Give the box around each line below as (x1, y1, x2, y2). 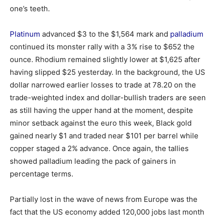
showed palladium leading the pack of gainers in (10, 156, 176, 166)
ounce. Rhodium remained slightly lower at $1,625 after (10, 55, 200, 64)
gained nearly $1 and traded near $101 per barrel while (10, 131, 198, 140)
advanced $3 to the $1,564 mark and (40, 29, 170, 39)
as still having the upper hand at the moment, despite (10, 106, 193, 115)
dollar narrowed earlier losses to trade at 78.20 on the (10, 80, 196, 89)
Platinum (10, 29, 40, 39)
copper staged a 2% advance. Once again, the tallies (10, 144, 189, 153)
